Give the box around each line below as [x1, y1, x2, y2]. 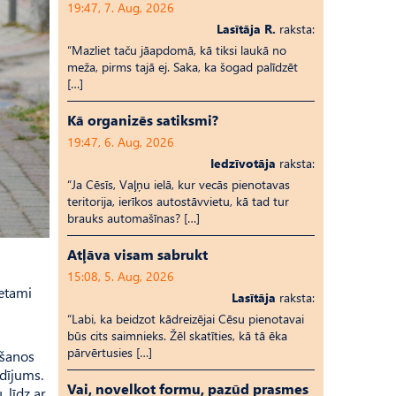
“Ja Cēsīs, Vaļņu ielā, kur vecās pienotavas [67, 176, 290, 193]
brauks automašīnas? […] [67, 209, 200, 226]
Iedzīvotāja [210, 155, 276, 171]
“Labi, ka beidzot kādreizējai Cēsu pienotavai [67, 310, 304, 327]
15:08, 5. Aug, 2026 [67, 268, 174, 285]
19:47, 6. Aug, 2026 [67, 133, 174, 150]
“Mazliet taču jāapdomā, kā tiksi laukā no [67, 42, 286, 58]
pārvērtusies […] [67, 344, 152, 361]
